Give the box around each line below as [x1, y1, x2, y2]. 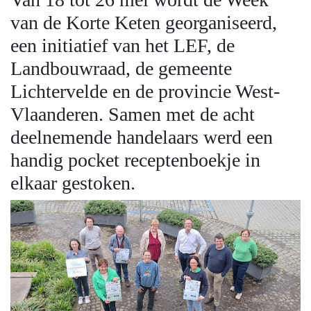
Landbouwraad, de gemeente [10, 58, 232, 80]
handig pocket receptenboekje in [10, 149, 260, 171]
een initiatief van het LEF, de [10, 35, 235, 57]
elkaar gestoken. [10, 172, 135, 194]
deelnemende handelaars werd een [10, 126, 273, 149]
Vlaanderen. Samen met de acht [10, 103, 255, 126]
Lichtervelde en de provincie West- [10, 81, 280, 103]
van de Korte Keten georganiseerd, [10, 12, 277, 34]
